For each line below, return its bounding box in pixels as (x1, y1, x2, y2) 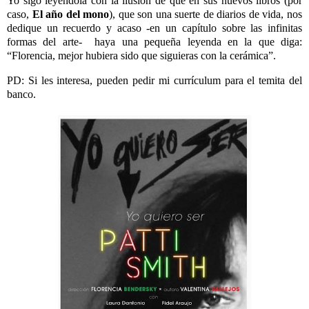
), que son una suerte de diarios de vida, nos (109, 8, 303, 21)
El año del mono (32, 8, 110, 21)
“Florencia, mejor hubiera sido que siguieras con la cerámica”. (7, 50, 276, 62)
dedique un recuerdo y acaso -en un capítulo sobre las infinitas (7, 22, 302, 34)
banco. (7, 88, 36, 100)
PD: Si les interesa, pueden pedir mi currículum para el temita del (7, 74, 302, 86)
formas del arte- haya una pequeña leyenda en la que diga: (7, 36, 302, 48)
